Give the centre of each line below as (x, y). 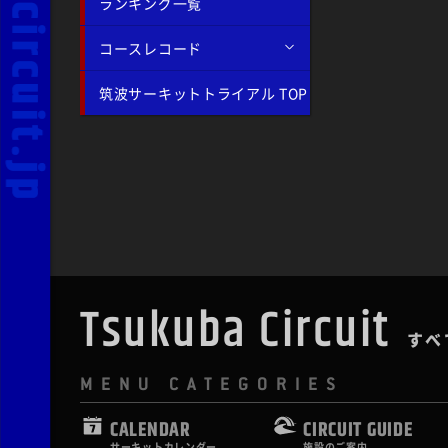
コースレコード (150, 47)
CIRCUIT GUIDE (358, 430)
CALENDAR (150, 430)
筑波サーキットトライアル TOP (204, 92)
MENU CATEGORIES (211, 383)
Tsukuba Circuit (235, 331)
